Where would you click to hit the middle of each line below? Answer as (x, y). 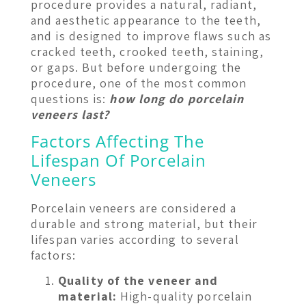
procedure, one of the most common (139, 83)
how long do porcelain (177, 98)
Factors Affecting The (117, 141)
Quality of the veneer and (138, 281)
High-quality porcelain (184, 296)
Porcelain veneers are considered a (134, 208)
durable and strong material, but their (144, 223)
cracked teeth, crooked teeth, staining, (147, 51)
